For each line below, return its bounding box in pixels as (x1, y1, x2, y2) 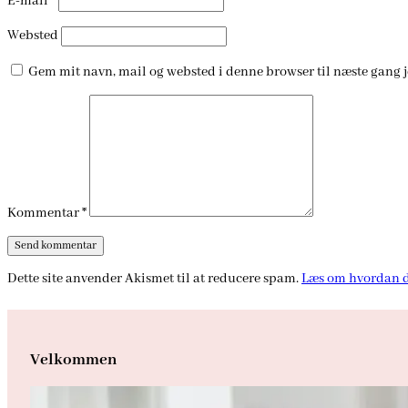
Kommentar (7, 204, 82, 221)
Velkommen (30, 349, 117, 370)
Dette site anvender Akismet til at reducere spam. (7, 270, 301, 287)
